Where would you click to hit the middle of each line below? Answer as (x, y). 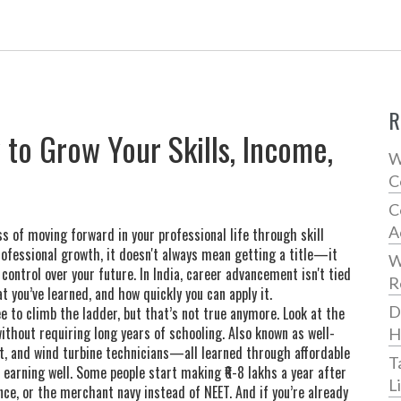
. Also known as (265, 333)
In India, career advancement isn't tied (243, 274)
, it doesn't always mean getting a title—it (219, 254)
